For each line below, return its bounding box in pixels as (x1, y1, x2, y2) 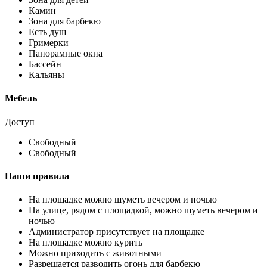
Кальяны (29, 70, 64, 80)
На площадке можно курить (29, 237, 142, 248)
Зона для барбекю (29, 16, 101, 27)
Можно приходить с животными (29, 248, 162, 259)
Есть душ (29, 27, 66, 38)
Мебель (5, 93, 37, 104)
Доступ (5, 116, 35, 127)
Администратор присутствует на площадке (29, 226, 204, 237)
